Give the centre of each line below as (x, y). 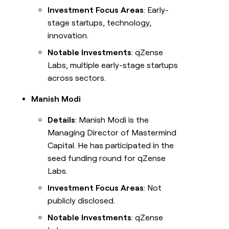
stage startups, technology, (100, 23)
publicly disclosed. (82, 201)
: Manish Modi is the (112, 120)
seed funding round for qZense (107, 158)
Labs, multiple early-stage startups (113, 65)
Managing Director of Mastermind (112, 133)
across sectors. (77, 78)
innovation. (68, 36)
